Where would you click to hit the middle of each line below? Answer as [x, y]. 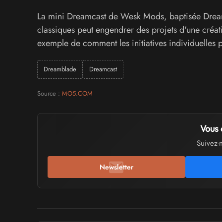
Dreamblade [60, 69]
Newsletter [116, 167]
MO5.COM [77, 94]
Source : [49, 94]
